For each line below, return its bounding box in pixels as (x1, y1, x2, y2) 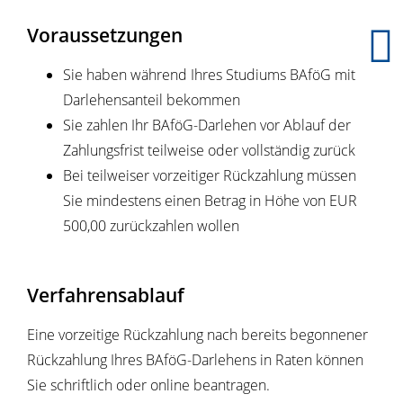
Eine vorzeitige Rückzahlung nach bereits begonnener (27, 325, 368, 345)
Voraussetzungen (27, 22, 183, 49)
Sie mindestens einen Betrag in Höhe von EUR (63, 191, 357, 211)
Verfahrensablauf (27, 282, 184, 309)
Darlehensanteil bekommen (63, 90, 240, 111)
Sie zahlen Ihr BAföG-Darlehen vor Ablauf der (63, 115, 351, 136)
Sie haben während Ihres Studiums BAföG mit (63, 65, 355, 85)
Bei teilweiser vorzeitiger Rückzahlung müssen (63, 166, 356, 186)
